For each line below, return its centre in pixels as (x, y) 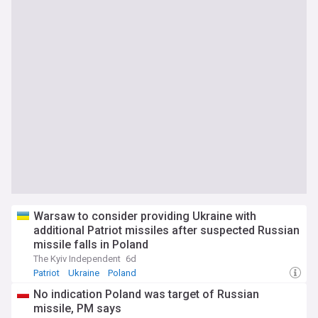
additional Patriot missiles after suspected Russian (166, 230)
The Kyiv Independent (77, 259)
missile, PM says (77, 308)
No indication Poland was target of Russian (146, 294)
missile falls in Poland (91, 245)
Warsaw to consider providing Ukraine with (145, 216)
